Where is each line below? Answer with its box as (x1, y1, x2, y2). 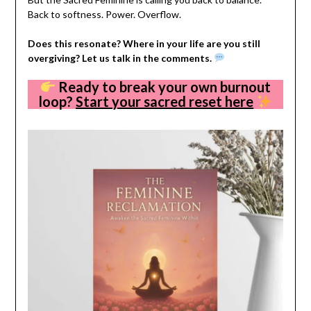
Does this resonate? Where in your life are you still (27, 37, 260, 49)
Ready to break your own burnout (56, 78, 271, 95)
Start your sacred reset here (76, 92, 254, 110)
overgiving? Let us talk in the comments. (27, 51, 212, 64)
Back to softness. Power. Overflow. (27, 8, 181, 20)
